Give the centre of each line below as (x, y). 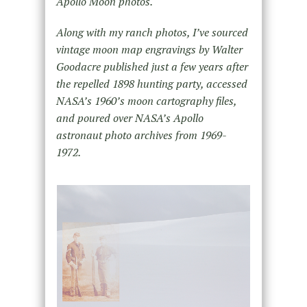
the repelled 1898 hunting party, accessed (151, 83)
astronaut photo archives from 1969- (141, 135)
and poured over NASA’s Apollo (130, 118)
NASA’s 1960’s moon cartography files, (146, 100)
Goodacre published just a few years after (152, 66)
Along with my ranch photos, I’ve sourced (152, 32)
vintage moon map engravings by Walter (149, 49)
